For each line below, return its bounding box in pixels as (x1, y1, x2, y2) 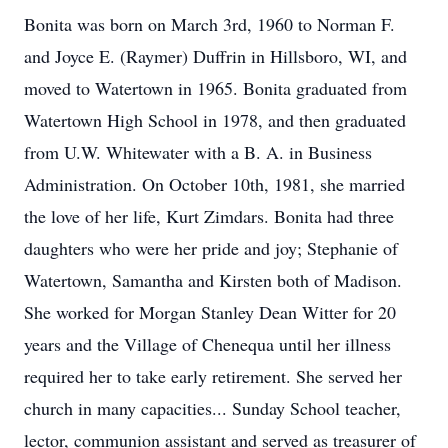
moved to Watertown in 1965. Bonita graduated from (24, 76, 407, 100)
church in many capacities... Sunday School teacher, (24, 396, 401, 420)
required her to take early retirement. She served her (24, 364, 402, 388)
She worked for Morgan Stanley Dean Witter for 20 (24, 300, 396, 324)
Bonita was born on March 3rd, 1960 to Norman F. (24, 12, 395, 36)
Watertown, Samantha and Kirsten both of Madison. (24, 268, 402, 292)
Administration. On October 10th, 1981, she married (24, 172, 405, 196)
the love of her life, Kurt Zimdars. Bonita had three (24, 204, 394, 228)
